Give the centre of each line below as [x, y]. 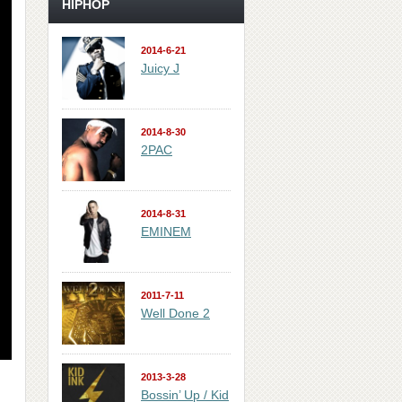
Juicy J [160, 68]
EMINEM [166, 232]
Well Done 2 [175, 313]
